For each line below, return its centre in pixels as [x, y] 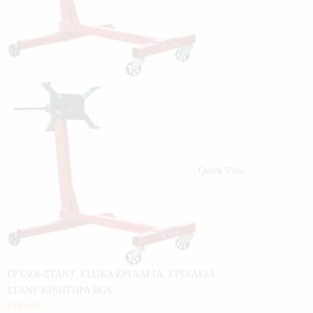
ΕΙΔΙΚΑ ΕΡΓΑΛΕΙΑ [122, 274]
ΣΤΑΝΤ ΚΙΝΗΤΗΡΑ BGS [59, 290]
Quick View [222, 171]
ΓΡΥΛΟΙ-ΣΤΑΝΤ [41, 274]
